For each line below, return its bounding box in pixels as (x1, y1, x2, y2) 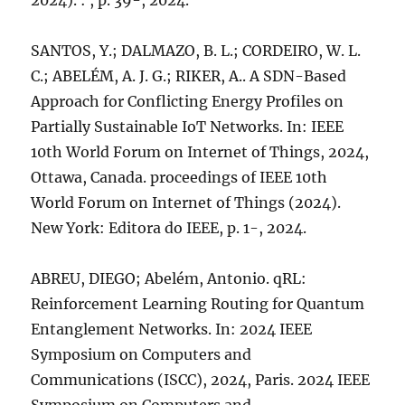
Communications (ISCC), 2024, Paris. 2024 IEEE (31, 371, 371, 389)
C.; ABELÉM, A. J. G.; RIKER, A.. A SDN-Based (31, 67, 347, 85)
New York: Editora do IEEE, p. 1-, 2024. (31, 219, 307, 237)
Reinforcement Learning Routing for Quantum (31, 295, 365, 313)
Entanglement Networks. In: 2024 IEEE (31, 320, 313, 338)
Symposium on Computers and (31, 345, 252, 363)
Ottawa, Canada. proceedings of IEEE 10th (31, 168, 328, 186)
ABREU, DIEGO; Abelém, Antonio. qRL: (31, 269, 307, 287)
